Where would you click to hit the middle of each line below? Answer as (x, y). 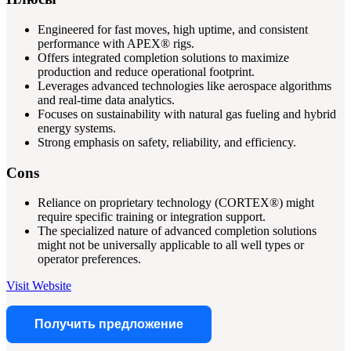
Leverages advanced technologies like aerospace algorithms (185, 85)
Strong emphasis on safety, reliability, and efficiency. (167, 142)
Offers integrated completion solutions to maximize (163, 57)
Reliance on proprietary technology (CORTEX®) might (176, 203)
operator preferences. (89, 259)
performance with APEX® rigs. (116, 43)
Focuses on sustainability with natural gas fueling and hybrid (187, 114)
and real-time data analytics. (106, 100)
